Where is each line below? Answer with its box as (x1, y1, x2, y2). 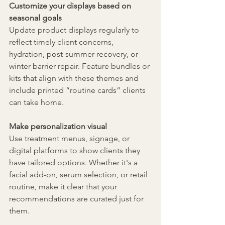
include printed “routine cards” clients (9, 85, 148, 95)
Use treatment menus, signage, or (9, 134, 132, 144)
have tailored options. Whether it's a (9, 158, 140, 168)
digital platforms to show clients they (9, 146, 142, 156)
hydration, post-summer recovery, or (9, 49, 140, 59)
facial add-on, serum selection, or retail (9, 170, 150, 180)
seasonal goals (9, 13, 62, 23)
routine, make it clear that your (9, 182, 119, 192)
